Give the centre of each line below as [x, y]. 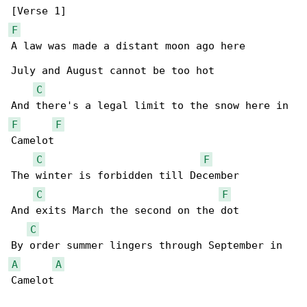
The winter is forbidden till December [125, 175]
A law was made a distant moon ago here [128, 46]
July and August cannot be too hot [113, 71]
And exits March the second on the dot [125, 210]
